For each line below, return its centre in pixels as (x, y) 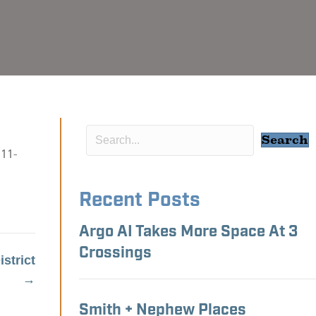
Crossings (115, 254)
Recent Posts (140, 201)
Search (285, 140)
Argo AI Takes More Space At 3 (188, 232)
